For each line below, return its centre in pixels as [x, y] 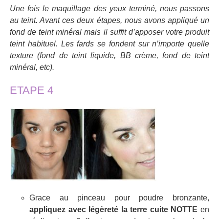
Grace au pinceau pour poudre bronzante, [119, 198]
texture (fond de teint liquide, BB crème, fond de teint [109, 55]
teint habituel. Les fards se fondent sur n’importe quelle [109, 44]
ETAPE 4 [32, 90]
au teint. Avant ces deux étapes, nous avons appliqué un [109, 20]
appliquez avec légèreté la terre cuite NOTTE [114, 209]
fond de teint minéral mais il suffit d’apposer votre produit [109, 32]
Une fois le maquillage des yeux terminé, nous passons [109, 8]
